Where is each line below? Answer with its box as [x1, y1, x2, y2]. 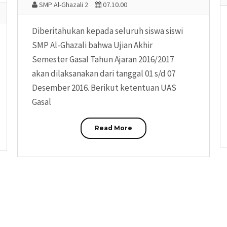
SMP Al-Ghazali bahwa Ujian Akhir [32, 40, 153, 51]
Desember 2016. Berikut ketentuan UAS [32, 82, 176, 94]
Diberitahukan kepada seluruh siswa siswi [32, 25, 183, 37]
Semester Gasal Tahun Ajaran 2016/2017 [32, 54, 174, 65]
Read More [94, 124, 132, 132]
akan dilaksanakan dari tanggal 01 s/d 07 [32, 68, 175, 80]
